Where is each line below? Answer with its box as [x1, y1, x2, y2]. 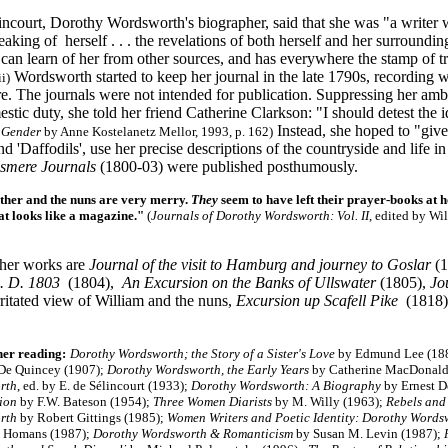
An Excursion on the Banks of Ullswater [122, 274, 376, 291]
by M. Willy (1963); [272, 394, 386, 409]
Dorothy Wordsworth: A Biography [188, 378, 384, 393]
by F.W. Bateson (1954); [17, 394, 153, 409]
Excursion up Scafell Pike [236, 292, 398, 309]
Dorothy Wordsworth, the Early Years [104, 362, 312, 377]
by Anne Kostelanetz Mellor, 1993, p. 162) [41, 124, 273, 139]
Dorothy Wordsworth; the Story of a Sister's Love [70, 346, 335, 361]
